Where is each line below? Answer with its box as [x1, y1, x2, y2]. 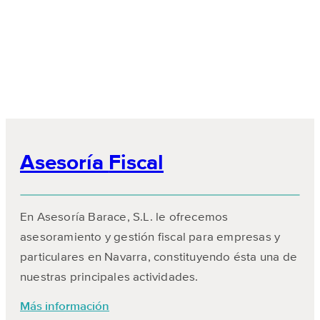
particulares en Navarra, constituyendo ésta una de [20, 251, 298, 264]
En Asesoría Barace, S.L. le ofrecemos [20, 211, 229, 224]
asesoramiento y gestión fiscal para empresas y [20, 231, 281, 244]
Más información [20, 300, 109, 313]
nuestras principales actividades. [20, 271, 199, 284]
